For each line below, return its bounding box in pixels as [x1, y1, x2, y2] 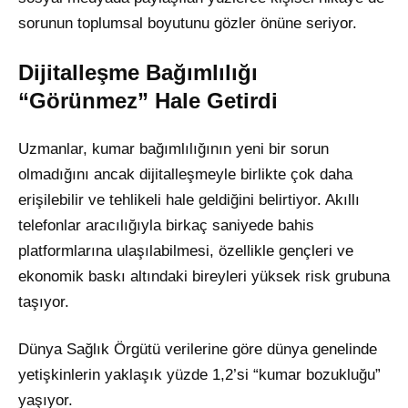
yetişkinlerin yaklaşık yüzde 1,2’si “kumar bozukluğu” [18, 365, 381, 383]
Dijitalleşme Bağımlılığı [18, 59, 258, 85]
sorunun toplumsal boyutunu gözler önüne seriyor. [18, 14, 357, 32]
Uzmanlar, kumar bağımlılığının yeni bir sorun [18, 139, 329, 158]
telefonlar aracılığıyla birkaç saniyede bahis [18, 216, 314, 234]
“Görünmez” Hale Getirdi [18, 87, 278, 113]
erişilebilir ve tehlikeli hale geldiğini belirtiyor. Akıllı [18, 190, 360, 209]
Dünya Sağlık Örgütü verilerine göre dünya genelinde [18, 340, 377, 358]
